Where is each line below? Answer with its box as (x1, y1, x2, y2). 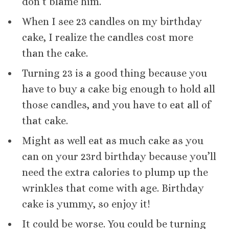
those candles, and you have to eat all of (22, 99, 211, 111)
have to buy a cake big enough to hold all (22, 83, 216, 96)
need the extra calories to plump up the (22, 167, 209, 179)
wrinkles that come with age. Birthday (22, 182, 204, 195)
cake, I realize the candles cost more (22, 32, 194, 44)
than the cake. (22, 48, 88, 60)
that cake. (22, 115, 68, 127)
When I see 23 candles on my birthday (22, 16, 202, 28)
